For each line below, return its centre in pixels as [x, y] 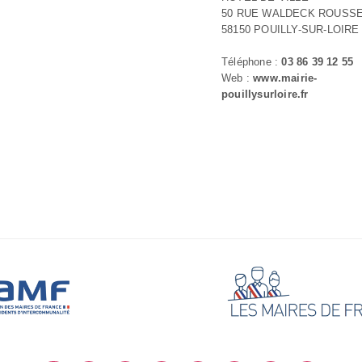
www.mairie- [285, 78]
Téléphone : [252, 62]
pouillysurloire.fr [265, 94]
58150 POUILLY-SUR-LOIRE [290, 29]
